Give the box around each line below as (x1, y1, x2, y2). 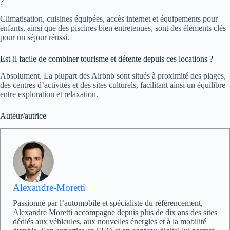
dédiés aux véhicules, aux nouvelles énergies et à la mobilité (13, 217, 206, 226)
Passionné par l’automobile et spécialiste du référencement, (13, 198, 203, 207)
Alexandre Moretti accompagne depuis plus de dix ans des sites (13, 207, 217, 217)
